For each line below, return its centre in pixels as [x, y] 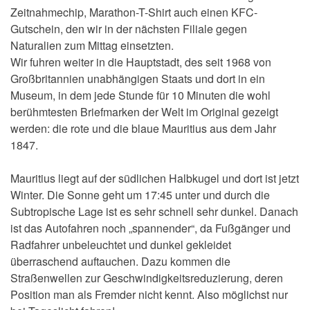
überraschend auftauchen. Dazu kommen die [120, 262]
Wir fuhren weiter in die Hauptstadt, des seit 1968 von [141, 62]
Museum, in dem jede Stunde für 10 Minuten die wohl [140, 95]
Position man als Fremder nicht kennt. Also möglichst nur [149, 295]
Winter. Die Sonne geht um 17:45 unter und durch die [140, 195]
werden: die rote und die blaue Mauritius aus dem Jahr [143, 129]
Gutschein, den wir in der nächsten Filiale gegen [129, 29]
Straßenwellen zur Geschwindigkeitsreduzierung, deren [147, 278]
